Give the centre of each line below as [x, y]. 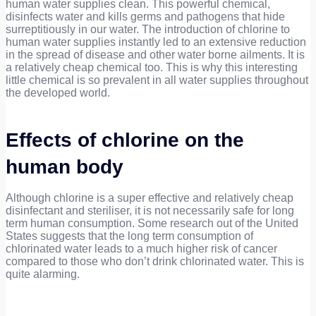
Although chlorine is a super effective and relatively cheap [150, 198]
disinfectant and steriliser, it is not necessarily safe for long [150, 211]
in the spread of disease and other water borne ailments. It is [155, 55]
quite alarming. [43, 274]
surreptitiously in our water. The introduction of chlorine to [148, 30]
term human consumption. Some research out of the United [152, 224]
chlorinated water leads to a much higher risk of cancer [141, 249]
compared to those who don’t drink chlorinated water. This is [155, 262]
